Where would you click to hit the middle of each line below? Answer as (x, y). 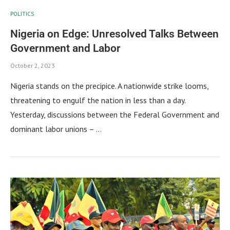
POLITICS (22, 14)
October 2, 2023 (33, 65)
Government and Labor (65, 48)
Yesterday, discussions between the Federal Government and (115, 114)
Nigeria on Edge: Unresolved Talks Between (114, 34)
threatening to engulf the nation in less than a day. (98, 100)
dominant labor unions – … (56, 129)
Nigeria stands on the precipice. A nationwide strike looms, (109, 85)
